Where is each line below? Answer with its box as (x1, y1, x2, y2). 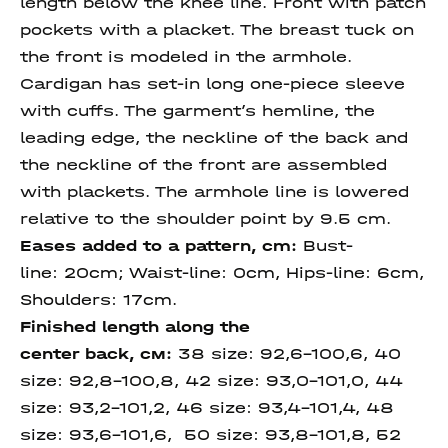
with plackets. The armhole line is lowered (20, 182, 409, 201)
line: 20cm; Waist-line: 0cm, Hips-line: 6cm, (20, 263, 424, 282)
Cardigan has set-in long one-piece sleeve (20, 74, 405, 93)
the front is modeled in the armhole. (20, 47, 352, 66)
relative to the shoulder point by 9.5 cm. (20, 209, 391, 228)
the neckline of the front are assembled (20, 155, 387, 174)
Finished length (20, 317, 165, 336)
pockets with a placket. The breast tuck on (20, 20, 414, 39)
